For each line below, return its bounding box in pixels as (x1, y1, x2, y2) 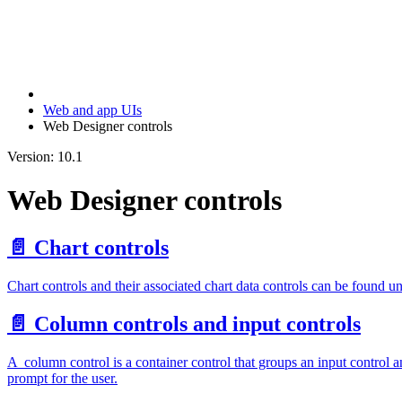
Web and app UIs (43, 101, 142, 118)
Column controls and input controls (34, 312, 361, 336)
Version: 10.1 (7, 148, 83, 164)
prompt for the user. (7, 371, 118, 387)
